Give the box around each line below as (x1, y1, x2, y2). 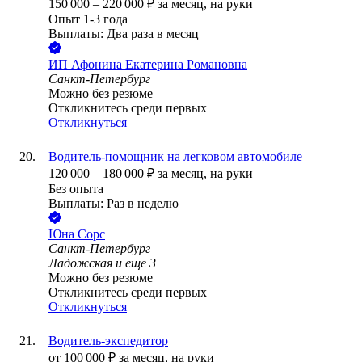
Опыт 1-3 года (48, 12, 128, 27)
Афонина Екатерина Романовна (71, 57, 247, 72)
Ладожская (48, 256, 112, 271)
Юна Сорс (48, 227, 105, 242)
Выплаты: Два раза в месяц (48, 27, 199, 41)
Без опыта (48, 182, 103, 196)
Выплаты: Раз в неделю (48, 196, 179, 211)
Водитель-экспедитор (48, 334, 168, 348)
